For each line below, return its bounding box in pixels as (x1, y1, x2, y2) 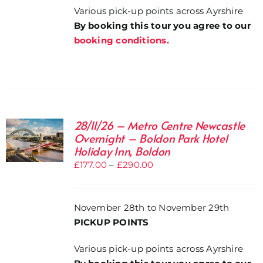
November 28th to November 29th (73, 202, 230, 213)
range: (153, 173, 181, 184)
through (153, 203, 190, 214)
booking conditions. (73, 35, 169, 46)
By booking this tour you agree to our (73, 20, 251, 32)
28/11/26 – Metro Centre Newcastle (73, 117, 245, 133)
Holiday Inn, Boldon (73, 143, 171, 159)
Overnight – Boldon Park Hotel (73, 130, 228, 146)
